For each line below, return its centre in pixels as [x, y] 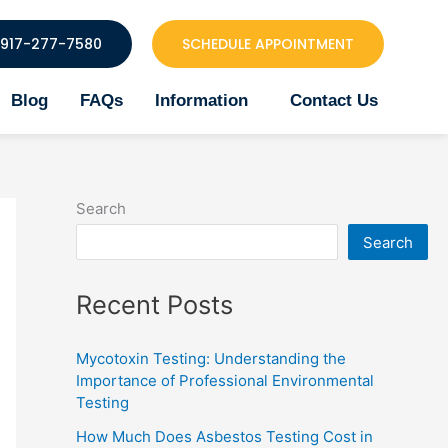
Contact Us [333, 100]
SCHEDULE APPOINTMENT [267, 44]
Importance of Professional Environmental [225, 380]
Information [201, 100]
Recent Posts [154, 304]
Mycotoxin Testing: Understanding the [211, 358]
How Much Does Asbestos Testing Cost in [224, 436]
